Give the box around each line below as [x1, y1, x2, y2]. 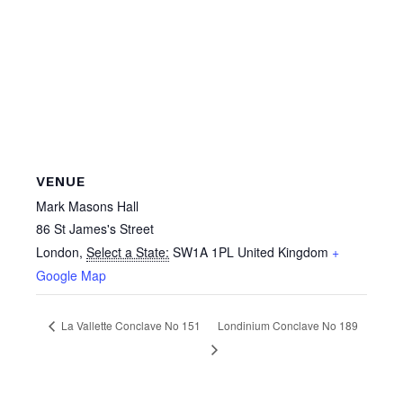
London [36, 243, 79, 262]
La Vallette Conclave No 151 [58, 318, 201, 334]
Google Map [36, 266, 106, 285]
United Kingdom [237, 243, 328, 262]
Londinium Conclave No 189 [217, 318, 358, 334]
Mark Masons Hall [36, 197, 139, 216]
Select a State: [86, 243, 169, 262]
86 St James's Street [36, 219, 154, 238]
